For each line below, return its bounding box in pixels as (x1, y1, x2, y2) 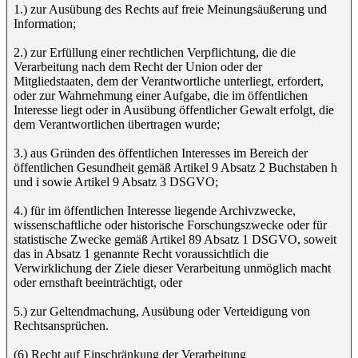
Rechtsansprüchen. (14, 319, 109, 332)
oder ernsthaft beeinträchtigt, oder (14, 276, 182, 289)
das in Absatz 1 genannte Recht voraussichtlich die (14, 247, 268, 261)
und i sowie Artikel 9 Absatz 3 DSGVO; (14, 175, 218, 189)
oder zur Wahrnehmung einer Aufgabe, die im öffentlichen (14, 89, 308, 102)
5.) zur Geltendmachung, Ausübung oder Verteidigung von (14, 304, 310, 318)
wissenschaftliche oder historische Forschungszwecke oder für (14, 218, 327, 232)
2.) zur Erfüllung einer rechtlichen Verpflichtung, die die (14, 46, 296, 59)
